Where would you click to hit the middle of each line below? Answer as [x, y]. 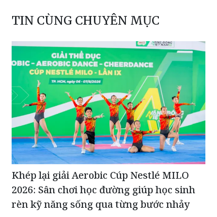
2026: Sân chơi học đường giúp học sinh [103, 190]
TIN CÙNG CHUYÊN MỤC [85, 20]
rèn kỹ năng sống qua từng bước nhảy [101, 204]
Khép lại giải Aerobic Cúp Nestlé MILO [100, 175]
